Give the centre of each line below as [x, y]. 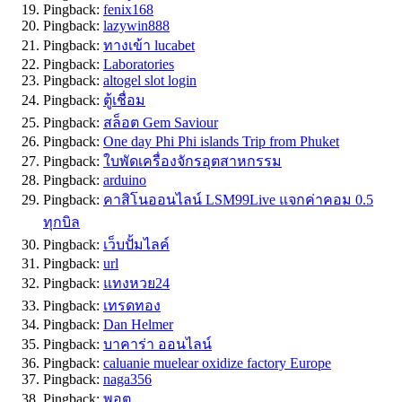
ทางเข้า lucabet [149, 46]
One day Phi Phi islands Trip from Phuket [221, 142]
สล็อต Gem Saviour [161, 123]
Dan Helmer [138, 325]
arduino [125, 180]
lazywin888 [136, 26]
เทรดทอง [132, 306]
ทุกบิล [61, 223]
